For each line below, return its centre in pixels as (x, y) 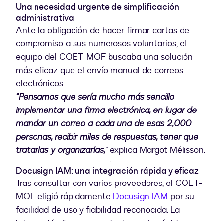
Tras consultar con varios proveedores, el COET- (109, 184)
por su (182, 197)
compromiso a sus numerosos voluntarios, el (101, 44)
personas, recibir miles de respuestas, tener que (107, 137)
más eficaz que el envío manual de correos (99, 71)
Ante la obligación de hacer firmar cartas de (103, 31)
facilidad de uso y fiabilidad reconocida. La (98, 210)
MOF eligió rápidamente (64, 197)
